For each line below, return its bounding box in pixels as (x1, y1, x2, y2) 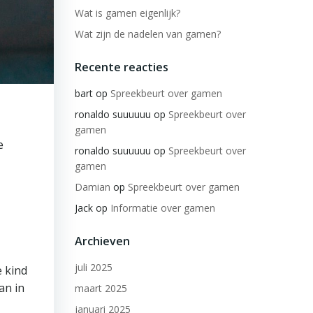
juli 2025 (74, 261, 112, 274)
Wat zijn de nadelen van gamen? (74, 27, 221, 41)
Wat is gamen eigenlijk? (74, 6, 180, 20)
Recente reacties (74, 59, 168, 75)
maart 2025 (74, 282, 127, 295)
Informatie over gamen (110, 201, 215, 214)
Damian (74, 180, 110, 194)
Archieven (74, 233, 130, 249)
